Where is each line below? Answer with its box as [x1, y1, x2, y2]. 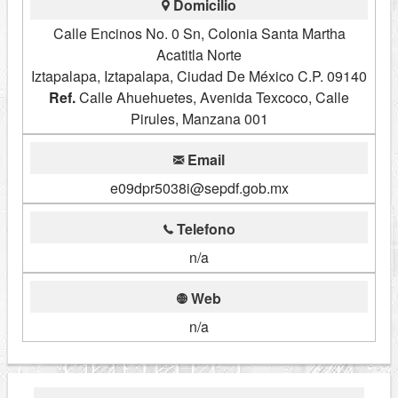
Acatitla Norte [156, 44, 242, 66]
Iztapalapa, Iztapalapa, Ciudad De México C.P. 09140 [31, 66, 367, 87]
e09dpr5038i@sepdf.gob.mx [109, 178, 289, 199]
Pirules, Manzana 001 [130, 108, 268, 130]
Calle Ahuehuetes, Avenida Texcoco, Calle [76, 87, 349, 108]
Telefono [172, 219, 235, 240]
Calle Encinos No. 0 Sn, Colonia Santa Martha [52, 23, 346, 44]
